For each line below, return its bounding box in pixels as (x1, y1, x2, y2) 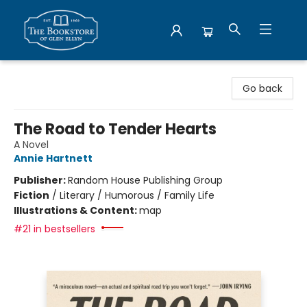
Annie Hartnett (14, 151, 93, 165)
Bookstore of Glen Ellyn (10, 66, 119, 80)
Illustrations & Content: (14, 204, 139, 217)
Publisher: (14, 173, 68, 187)
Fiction (14, 188, 49, 202)
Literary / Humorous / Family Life (60, 188, 214, 202)
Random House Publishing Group (68, 173, 223, 187)
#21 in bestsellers (14, 222, 95, 236)
